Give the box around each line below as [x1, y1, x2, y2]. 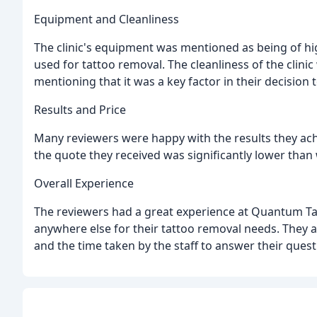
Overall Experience [34, 175, 134, 191]
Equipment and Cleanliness [34, 11, 179, 27]
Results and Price [34, 101, 126, 117]
